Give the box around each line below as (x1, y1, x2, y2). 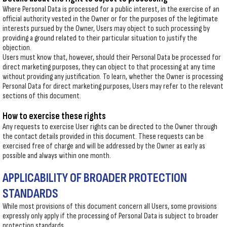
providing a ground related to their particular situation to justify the (3, 33, 197, 43)
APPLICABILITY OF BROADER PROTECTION (3, 170, 187, 186)
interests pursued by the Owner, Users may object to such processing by (3, 24, 210, 33)
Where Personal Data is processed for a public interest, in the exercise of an (3, 5, 219, 14)
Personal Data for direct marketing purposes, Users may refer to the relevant (3, 82, 223, 91)
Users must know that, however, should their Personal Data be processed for (3, 53, 221, 62)
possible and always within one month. (3, 151, 111, 161)
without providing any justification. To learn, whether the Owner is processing (3, 72, 223, 82)
